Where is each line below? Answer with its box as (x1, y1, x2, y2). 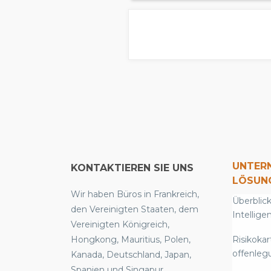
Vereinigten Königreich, (71, 219, 169, 230)
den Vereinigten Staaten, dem (71, 204, 198, 215)
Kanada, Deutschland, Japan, (71, 249, 191, 261)
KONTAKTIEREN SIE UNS (71, 162, 194, 174)
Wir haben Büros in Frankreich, (71, 189, 199, 200)
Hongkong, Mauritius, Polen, (71, 234, 191, 246)
